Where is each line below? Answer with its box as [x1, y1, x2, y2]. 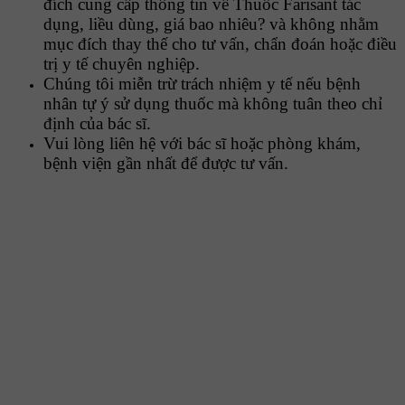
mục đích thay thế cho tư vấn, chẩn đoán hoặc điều [43, 34, 397, 54]
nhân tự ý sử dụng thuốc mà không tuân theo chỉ [43, 94, 382, 114]
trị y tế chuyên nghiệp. [43, 54, 200, 74]
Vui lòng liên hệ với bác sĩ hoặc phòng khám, [43, 134, 361, 154]
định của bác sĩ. [43, 114, 151, 134]
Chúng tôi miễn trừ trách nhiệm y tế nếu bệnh [43, 74, 361, 94]
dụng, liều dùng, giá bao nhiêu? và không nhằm [43, 14, 379, 34]
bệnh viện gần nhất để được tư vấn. [43, 154, 288, 174]
